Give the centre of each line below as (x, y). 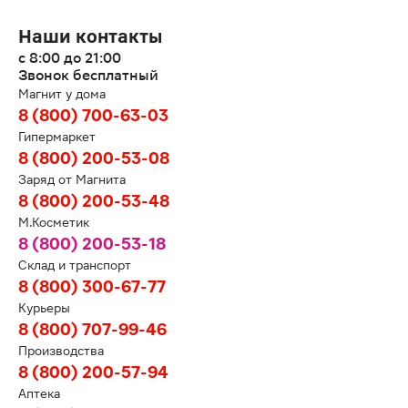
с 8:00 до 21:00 (70, 58)
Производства (61, 351)
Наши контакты (90, 36)
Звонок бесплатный (88, 75)
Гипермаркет (57, 137)
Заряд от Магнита (72, 179)
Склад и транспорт (75, 265)
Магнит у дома (62, 94)
